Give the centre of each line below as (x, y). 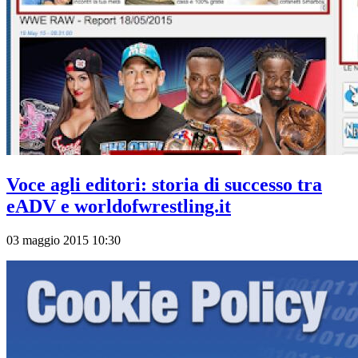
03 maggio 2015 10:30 (64, 240)
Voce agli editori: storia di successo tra (164, 184)
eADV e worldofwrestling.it (119, 206)
